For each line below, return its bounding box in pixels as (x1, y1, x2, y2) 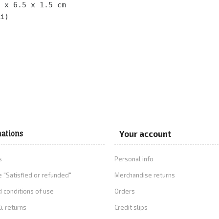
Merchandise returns (114, 171, 175, 179)
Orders (114, 187, 135, 196)
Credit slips (114, 203, 148, 212)
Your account (119, 129, 172, 139)
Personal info (114, 155, 153, 163)
